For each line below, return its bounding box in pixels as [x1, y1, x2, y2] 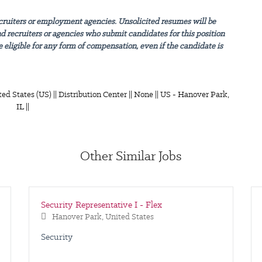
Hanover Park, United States [52, 211, 154, 222]
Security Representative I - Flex [41, 199, 163, 211]
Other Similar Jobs [80, 147, 182, 165]
